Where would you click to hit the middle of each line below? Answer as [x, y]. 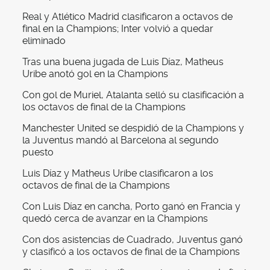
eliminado [44, 41]
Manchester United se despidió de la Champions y [133, 128]
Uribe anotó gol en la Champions [95, 74]
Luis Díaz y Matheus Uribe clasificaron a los [118, 174]
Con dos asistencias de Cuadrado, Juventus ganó [133, 240]
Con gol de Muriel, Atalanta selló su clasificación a [133, 95]
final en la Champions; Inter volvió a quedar [118, 29]
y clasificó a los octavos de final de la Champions [131, 252]
